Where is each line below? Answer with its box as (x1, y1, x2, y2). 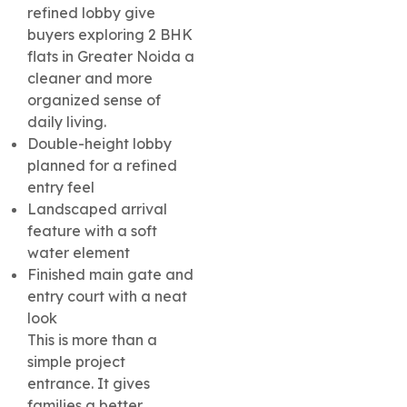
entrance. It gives (27, 374, 150, 393)
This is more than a (27, 331, 157, 350)
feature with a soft (27, 222, 157, 241)
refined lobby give (27, 4, 155, 23)
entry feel (27, 178, 94, 197)
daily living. (27, 113, 106, 132)
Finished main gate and (27, 265, 194, 284)
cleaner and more (27, 69, 153, 88)
